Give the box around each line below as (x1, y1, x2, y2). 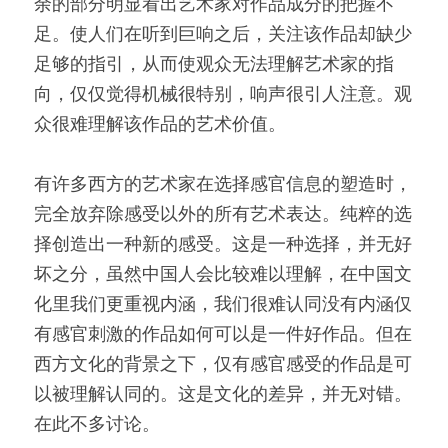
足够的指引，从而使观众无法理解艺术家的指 (34, 55, 394, 75)
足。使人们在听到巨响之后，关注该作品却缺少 (34, 25, 412, 45)
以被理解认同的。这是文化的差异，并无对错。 (34, 385, 412, 405)
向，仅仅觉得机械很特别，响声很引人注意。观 (34, 85, 412, 105)
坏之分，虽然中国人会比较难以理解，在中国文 (34, 265, 412, 285)
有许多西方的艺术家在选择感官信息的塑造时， (34, 175, 412, 195)
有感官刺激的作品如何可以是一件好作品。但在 (34, 325, 412, 345)
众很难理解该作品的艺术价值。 (34, 115, 286, 135)
